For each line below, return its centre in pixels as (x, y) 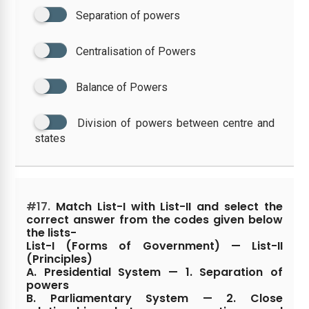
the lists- (52, 232)
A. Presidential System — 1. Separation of (154, 272)
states (50, 138)
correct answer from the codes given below (154, 219)
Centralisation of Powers (136, 51)
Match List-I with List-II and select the (167, 206)
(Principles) (60, 259)
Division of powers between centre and (176, 123)
